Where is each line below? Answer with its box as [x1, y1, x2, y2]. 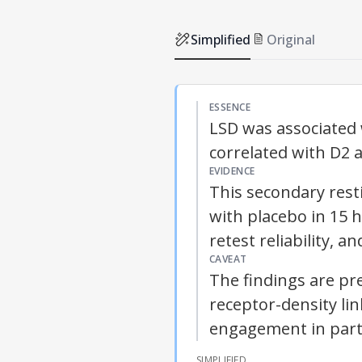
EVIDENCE [209, 164, 255, 179]
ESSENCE [209, 100, 251, 115]
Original [267, 31, 315, 49]
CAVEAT [209, 252, 247, 267]
